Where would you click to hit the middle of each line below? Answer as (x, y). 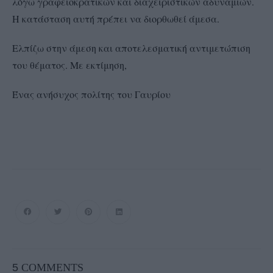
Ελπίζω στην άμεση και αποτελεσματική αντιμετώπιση (131, 48)
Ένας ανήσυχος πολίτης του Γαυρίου (91, 94)
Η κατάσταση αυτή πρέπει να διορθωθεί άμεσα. (116, 19)
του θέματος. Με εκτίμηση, (69, 65)
